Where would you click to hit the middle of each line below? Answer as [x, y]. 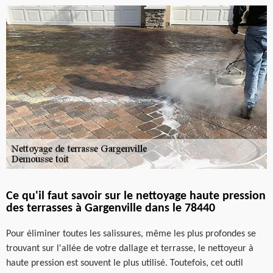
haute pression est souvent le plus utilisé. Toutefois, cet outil [125, 263]
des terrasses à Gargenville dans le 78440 [111, 208]
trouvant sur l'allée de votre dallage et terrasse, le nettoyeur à [130, 248]
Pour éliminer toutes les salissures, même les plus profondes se [131, 234]
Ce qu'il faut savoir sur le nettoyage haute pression [136, 196]
